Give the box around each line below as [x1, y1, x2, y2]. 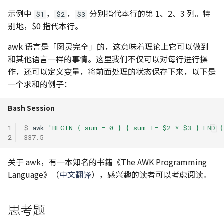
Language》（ [8, 168, 59, 180]
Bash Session [8, 102, 55, 113]
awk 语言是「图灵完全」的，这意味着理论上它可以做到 [8, 40, 209, 52]
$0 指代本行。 [32, 19, 83, 32]
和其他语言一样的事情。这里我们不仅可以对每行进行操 [8, 52, 208, 65]
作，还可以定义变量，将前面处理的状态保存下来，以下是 [8, 65, 216, 77]
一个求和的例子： [8, 77, 72, 90]
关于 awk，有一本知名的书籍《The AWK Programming [8, 155, 207, 168]
